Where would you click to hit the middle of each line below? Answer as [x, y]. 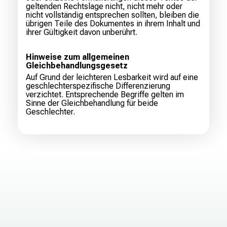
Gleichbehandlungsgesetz [77, 66]
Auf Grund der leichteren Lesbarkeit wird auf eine [112, 78]
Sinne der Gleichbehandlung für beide [92, 103]
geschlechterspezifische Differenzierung [98, 86]
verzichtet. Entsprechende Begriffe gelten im [105, 95]
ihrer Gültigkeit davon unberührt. [82, 32]
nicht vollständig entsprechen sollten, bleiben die [112, 15]
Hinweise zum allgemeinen [78, 57]
